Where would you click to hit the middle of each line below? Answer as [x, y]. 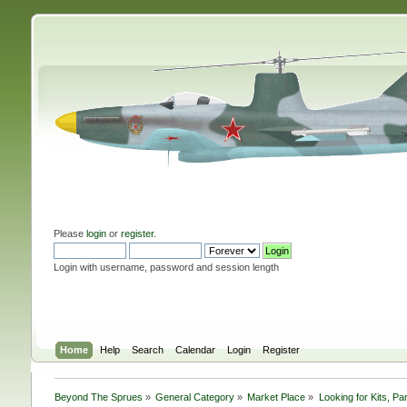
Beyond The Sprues [98, 397]
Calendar [196, 349]
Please [69, 233]
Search [148, 349]
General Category [195, 397]
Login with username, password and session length [166, 267]
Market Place [277, 397]
